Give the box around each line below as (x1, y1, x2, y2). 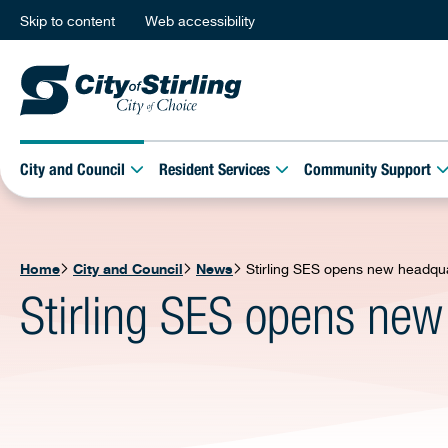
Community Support (304, 163, 432, 180)
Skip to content (20, 11, 115, 29)
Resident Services (159, 163, 271, 180)
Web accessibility (145, 11, 255, 29)
